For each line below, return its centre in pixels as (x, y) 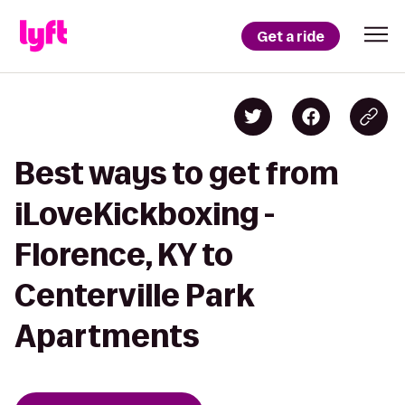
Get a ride (291, 36)
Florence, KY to (124, 254)
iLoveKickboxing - (145, 214)
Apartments (107, 336)
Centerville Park (134, 295)
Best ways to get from (177, 173)
